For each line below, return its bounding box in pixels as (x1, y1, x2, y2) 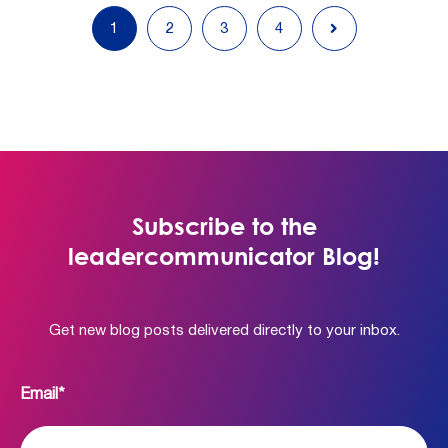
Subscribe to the (131, 211, 317, 240)
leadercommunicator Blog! (68, 241, 380, 270)
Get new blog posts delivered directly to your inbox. (48, 324, 400, 338)
